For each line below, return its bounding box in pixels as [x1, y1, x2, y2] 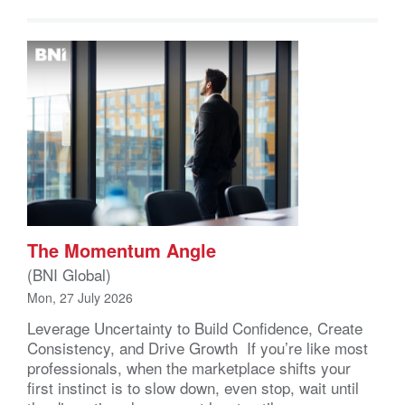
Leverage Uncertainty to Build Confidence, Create [27, 316, 363, 339]
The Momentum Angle [27, 236, 221, 263]
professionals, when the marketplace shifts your [27, 355, 351, 379]
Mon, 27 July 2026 [27, 287, 133, 306]
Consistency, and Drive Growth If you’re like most [27, 335, 368, 359]
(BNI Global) [27, 262, 111, 286]
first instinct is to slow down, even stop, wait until [27, 375, 359, 399]
